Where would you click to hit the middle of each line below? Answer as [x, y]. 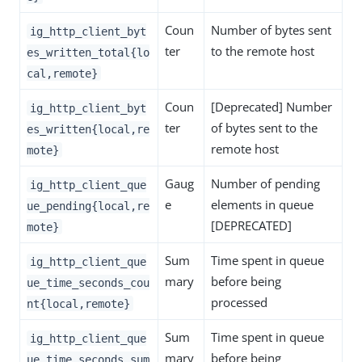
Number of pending [265, 184]
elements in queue [262, 205]
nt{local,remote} [78, 303]
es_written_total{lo [88, 52]
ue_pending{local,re [88, 206]
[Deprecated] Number [271, 107]
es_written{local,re [88, 129]
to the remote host [263, 51]
